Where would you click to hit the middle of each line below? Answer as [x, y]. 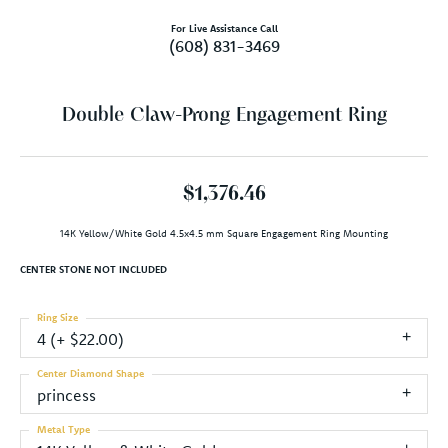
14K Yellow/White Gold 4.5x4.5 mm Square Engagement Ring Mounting [224, 233]
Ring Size [57, 317]
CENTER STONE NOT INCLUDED [93, 269]
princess [66, 394]
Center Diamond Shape [90, 373]
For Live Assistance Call [224, 28]
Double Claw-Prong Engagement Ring [224, 115]
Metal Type [63, 429]
